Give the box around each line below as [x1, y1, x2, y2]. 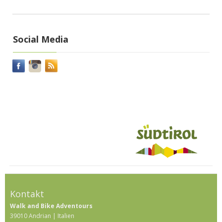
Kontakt [10, 188, 44, 200]
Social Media [13, 33, 68, 46]
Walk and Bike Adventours [10, 202, 93, 211]
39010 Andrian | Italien [10, 212, 74, 221]
